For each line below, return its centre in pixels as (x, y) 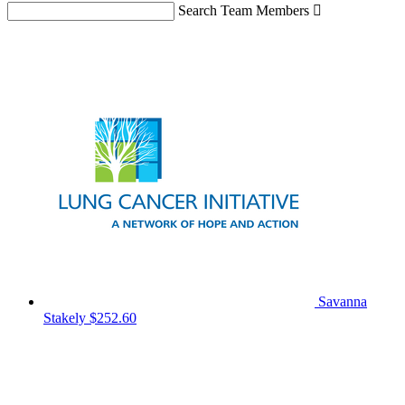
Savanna (343, 302)
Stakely (66, 318)
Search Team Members (244, 11)
